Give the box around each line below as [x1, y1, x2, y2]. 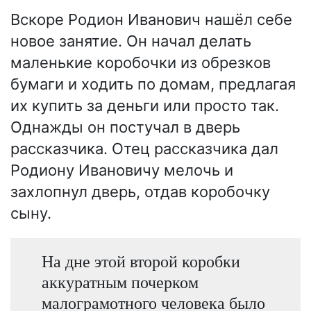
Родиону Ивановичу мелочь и [10, 160, 233, 179]
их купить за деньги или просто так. [10, 96, 279, 115]
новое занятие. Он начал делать [10, 31, 251, 50]
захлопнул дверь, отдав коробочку [10, 182, 270, 201]
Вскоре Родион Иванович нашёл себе [10, 10, 292, 28]
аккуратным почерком [41, 272, 199, 292]
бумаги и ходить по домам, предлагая [10, 74, 296, 93]
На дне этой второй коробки [41, 251, 240, 271]
